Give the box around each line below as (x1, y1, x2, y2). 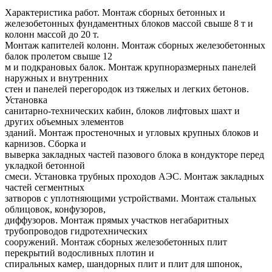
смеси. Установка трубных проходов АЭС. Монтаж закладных (5, 171, 264, 182)
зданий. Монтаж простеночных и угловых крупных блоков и (5, 127, 259, 138)
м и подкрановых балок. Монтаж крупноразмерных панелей (5, 62, 256, 73)
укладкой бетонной (5, 160, 85, 171)
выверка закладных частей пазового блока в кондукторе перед (5, 149, 264, 160)
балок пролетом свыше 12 (5, 51, 112, 62)
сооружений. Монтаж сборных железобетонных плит (5, 237, 227, 248)
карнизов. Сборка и (5, 138, 86, 149)
